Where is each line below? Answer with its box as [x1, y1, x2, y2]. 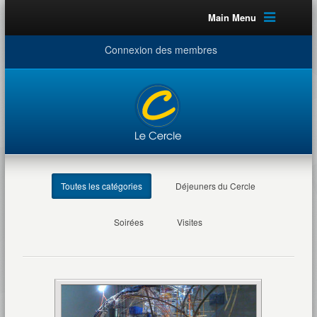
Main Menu [207, 11, 256, 24]
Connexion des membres [104, 42, 217, 57]
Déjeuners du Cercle [175, 180, 256, 192]
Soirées [114, 216, 144, 228]
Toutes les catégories [61, 180, 143, 192]
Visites [177, 216, 203, 228]
